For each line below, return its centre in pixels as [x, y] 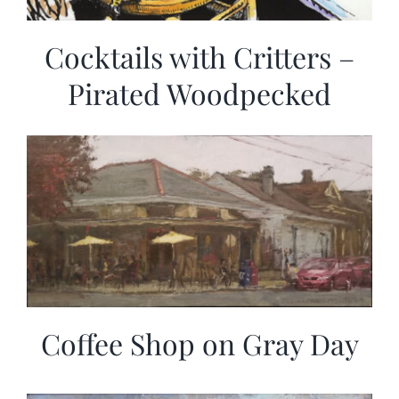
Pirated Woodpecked [199, 93]
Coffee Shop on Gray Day [199, 343]
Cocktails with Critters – [199, 56]
